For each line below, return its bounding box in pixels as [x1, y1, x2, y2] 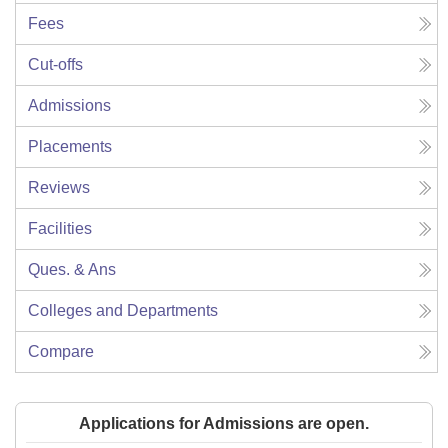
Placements [28, 138, 112, 155]
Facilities [28, 220, 92, 237]
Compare [28, 343, 94, 360]
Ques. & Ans [28, 261, 116, 278]
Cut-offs [28, 56, 83, 73]
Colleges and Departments [28, 302, 218, 319]
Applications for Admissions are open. [79, 415, 369, 432]
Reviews [28, 179, 90, 196]
